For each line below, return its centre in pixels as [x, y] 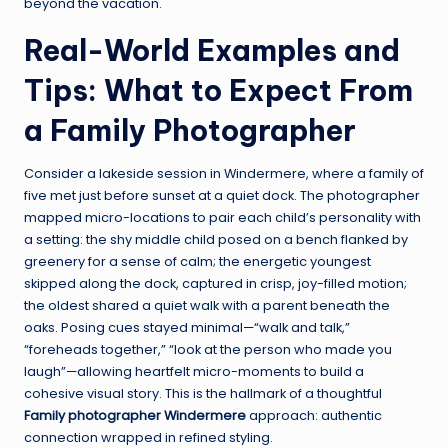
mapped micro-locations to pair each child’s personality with [222, 218]
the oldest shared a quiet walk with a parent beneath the [207, 306]
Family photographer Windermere [135, 416]
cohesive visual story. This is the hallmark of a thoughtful [203, 394]
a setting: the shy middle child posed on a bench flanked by [216, 240]
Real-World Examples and [212, 51]
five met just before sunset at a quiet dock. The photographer [222, 196]
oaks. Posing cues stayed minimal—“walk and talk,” [187, 328]
